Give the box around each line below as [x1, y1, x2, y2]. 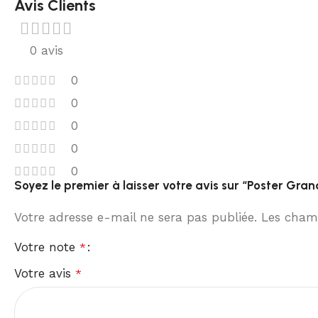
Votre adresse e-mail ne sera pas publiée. [14, 209, 257, 224]
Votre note [14, 239, 79, 254]
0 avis [29, 43, 63, 57]
